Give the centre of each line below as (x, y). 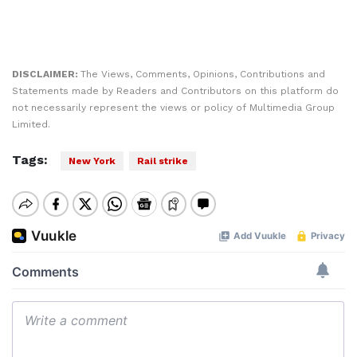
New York (92, 161)
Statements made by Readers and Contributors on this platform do (175, 91)
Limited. (31, 124)
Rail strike (163, 161)
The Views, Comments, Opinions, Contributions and (203, 74)
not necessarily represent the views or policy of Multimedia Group (173, 108)
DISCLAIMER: (46, 74)
